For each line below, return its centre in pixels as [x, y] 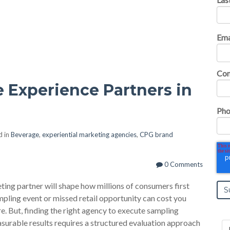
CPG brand [156, 135]
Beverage [25, 135]
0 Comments [183, 164]
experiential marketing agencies [89, 135]
